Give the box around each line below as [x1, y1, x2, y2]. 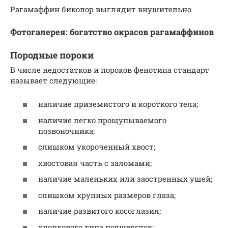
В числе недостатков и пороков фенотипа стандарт [10, 64, 209, 75]
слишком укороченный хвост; [38, 141, 155, 152]
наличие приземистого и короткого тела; [38, 99, 198, 109]
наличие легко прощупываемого [38, 115, 166, 125]
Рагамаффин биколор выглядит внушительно [10, 4, 191, 14]
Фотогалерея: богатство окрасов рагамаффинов [10, 26, 214, 37]
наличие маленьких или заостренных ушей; [38, 174, 212, 184]
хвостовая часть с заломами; [38, 157, 152, 168]
